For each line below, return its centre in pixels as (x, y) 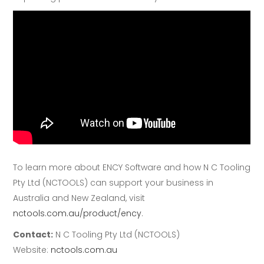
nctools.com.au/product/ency (77, 213)
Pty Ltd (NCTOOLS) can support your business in (113, 182)
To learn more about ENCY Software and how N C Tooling (132, 167)
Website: (32, 250)
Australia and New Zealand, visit (79, 198)
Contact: (33, 234)
